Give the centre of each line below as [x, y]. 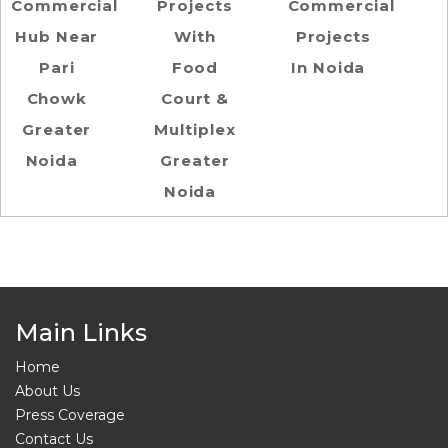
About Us [47, 391]
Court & [195, 98]
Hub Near [57, 36]
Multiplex [195, 129]
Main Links [81, 332]
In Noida [328, 67]
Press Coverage [70, 415]
